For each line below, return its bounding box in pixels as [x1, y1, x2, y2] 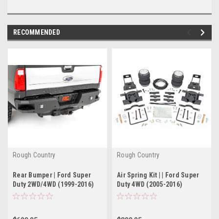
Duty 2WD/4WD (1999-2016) [13, 180, 94, 189]
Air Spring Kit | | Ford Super [117, 171, 199, 179]
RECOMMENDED [13, 28, 60, 37]
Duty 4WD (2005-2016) [117, 180, 182, 189]
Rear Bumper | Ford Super [13, 171, 91, 179]
